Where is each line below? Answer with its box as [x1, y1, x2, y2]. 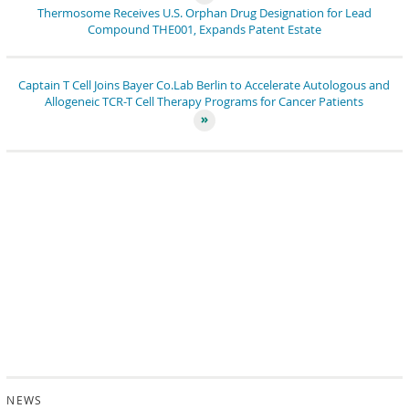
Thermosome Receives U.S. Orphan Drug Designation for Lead [37, 5, 372, 21]
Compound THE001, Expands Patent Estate [87, 21, 321, 37]
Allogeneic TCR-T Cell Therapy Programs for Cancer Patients [45, 93, 364, 110]
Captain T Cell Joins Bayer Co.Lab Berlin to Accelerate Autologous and [18, 77, 391, 93]
